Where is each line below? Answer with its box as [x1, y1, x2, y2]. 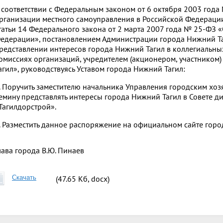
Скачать [12, 173, 36, 181]
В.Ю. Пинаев [40, 145, 84, 155]
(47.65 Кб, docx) [56, 173, 110, 184]
